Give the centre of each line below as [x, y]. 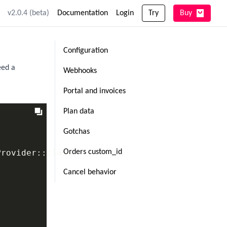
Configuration [86, 51]
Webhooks [80, 71]
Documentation [83, 13]
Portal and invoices [94, 91]
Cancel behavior [90, 172]
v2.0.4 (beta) [28, 13]
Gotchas [77, 132]
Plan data [79, 111]
